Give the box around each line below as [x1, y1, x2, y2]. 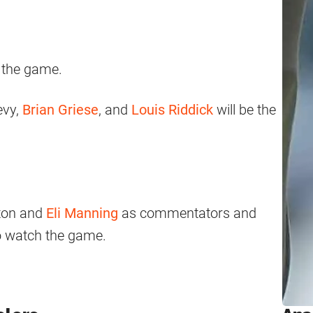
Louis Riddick [131, 101, 213, 119]
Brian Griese [22, 101, 99, 119]
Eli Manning [46, 205, 118, 222]
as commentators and [118, 205, 256, 222]
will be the [213, 101, 276, 119]
